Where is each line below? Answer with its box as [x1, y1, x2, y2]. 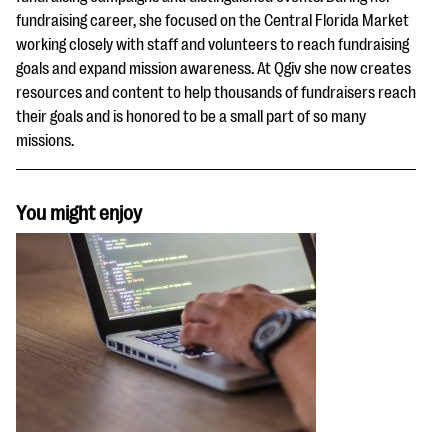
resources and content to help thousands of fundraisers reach [16, 83, 416, 102]
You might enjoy [16, 201, 142, 225]
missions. [16, 131, 74, 150]
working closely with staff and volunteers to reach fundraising [16, 35, 409, 54]
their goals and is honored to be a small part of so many [16, 107, 366, 126]
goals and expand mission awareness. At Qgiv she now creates [16, 59, 411, 78]
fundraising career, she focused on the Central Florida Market [16, 11, 409, 30]
